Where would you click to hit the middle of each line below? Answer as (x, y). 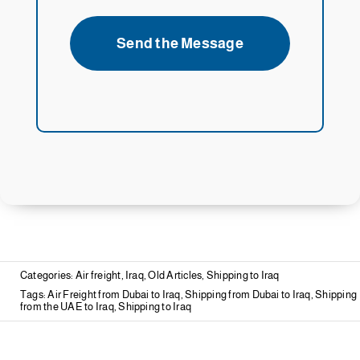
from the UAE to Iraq (67, 307)
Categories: (48, 276)
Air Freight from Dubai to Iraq (114, 295)
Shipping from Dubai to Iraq (248, 295)
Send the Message (180, 43)
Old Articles (175, 276)
